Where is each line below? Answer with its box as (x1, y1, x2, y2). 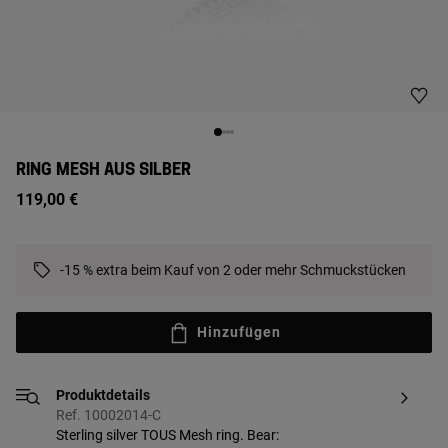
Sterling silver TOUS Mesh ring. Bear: (56, 427, 279, 444)
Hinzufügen (197, 324, 281, 340)
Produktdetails (56, 387, 150, 404)
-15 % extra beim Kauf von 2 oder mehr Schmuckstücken (60, 262, 406, 278)
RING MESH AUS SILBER (16, 162, 191, 178)
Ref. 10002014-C (56, 407, 161, 424)
